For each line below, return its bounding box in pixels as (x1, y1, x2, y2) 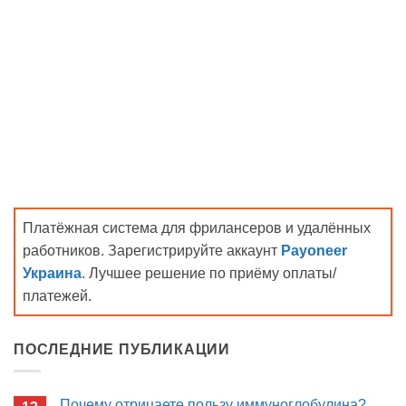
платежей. (23, 287, 92, 304)
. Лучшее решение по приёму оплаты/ (82, 265, 336, 281)
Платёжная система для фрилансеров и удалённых (23, 219, 371, 236)
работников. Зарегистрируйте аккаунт (23, 242, 281, 258)
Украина (23, 265, 82, 281)
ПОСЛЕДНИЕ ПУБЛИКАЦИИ (14, 341, 230, 357)
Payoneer (281, 242, 347, 258)
